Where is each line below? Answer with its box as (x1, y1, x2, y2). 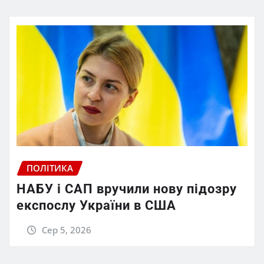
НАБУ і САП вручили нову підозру (16, 181, 237, 197)
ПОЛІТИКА (27, 161, 73, 174)
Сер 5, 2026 (41, 224, 91, 236)
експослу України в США (16, 198, 176, 213)
